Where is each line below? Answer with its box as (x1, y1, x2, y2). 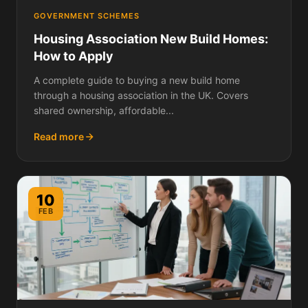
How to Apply (34, 49, 113, 64)
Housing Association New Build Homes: (34, 32, 268, 47)
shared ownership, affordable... (34, 104, 174, 117)
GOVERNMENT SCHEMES (34, 11, 140, 21)
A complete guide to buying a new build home (34, 74, 240, 87)
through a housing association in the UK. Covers (34, 89, 248, 102)
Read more (34, 131, 84, 143)
